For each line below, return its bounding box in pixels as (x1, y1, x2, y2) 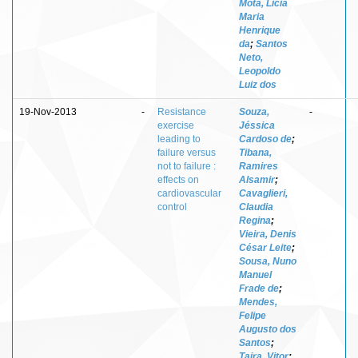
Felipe (239, 309, 266, 321)
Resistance (157, 105, 206, 117)
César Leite (239, 241, 292, 253)
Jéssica (239, 119, 275, 131)
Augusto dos (239, 323, 296, 335)
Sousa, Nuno (239, 255, 296, 267)
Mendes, (239, 296, 277, 308)
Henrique (239, 24, 280, 36)
